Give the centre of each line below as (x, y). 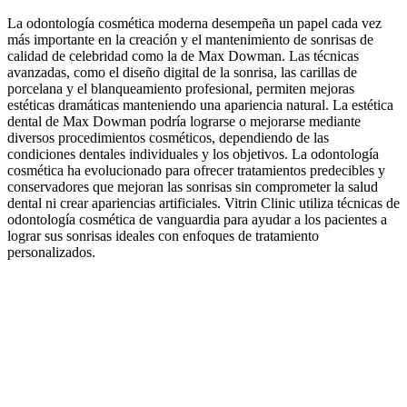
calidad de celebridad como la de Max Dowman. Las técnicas (183, 55)
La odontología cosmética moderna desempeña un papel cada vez (194, 23)
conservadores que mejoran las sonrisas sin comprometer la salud (193, 186)
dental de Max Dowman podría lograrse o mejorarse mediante (184, 121)
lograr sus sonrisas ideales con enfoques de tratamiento (163, 235)
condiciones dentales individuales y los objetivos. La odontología (193, 154)
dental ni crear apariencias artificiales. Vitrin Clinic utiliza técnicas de (203, 203)
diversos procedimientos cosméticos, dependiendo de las (168, 137)
